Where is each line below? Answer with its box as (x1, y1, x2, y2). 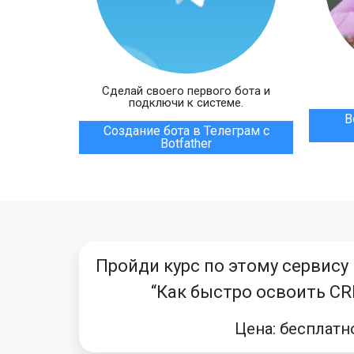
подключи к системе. (129, 96, 243, 110)
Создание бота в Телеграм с (103, 123, 269, 138)
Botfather (160, 136, 212, 151)
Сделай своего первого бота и (102, 84, 270, 98)
